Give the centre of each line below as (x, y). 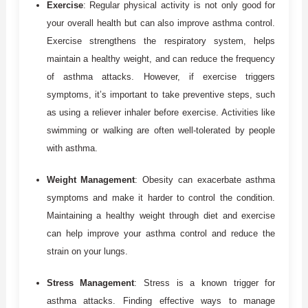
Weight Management (91, 179)
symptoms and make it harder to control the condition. (161, 197)
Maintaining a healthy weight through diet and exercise (161, 215)
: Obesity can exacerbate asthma (205, 179)
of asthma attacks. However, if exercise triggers (161, 76)
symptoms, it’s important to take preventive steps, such (161, 94)
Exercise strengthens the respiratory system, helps (161, 41)
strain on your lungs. (87, 251)
